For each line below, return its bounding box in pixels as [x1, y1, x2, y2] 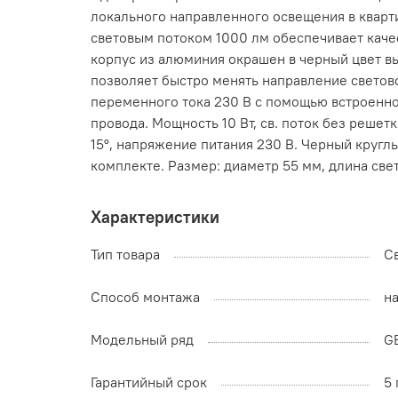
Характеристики [91, 206, 219, 228]
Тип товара [91, 245, 160, 264]
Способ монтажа [91, 288, 200, 306]
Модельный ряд [91, 330, 194, 349]
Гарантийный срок [91, 373, 207, 392]
